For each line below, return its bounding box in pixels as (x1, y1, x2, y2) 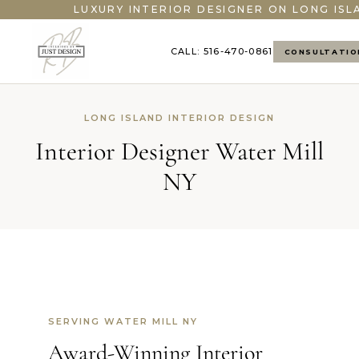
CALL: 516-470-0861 (170, 46, 273, 57)
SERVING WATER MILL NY (48, 316, 198, 327)
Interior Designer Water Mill (35, 135, 324, 167)
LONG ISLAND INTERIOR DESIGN (84, 112, 275, 123)
